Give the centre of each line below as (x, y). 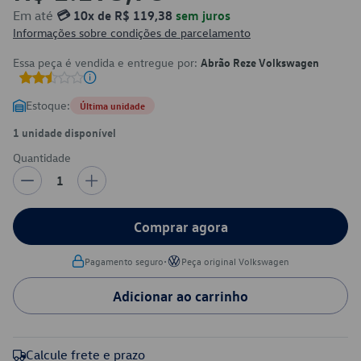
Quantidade (42, 158)
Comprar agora (180, 226)
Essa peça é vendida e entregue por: (107, 62)
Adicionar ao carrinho (180, 296)
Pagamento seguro (124, 261)
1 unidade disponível (64, 132)
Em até (35, 15)
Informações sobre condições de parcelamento (132, 33)
